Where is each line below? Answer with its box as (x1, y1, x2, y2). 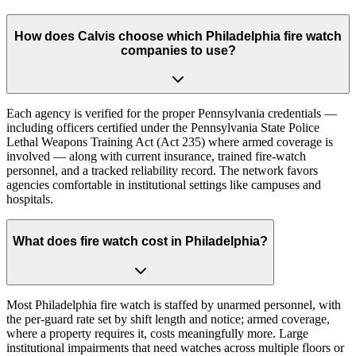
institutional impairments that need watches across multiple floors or (6, 340, 344, 354)
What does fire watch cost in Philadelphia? (13, 234, 268, 249)
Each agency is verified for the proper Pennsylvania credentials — (6, 106, 337, 121)
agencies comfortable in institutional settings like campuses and (6, 178, 321, 192)
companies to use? (120, 43, 236, 57)
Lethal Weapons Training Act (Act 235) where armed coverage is (6, 135, 333, 149)
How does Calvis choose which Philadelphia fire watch (14, 29, 342, 43)
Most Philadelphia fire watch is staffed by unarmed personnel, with (6, 297, 341, 311)
